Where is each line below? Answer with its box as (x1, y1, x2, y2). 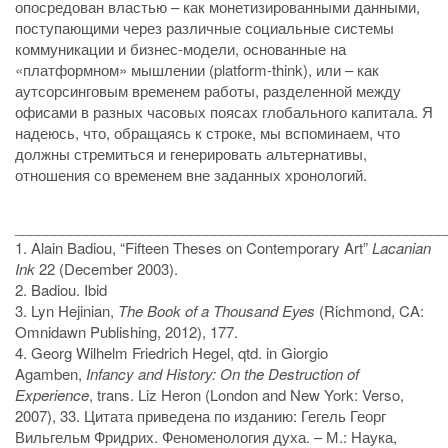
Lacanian (372, 237, 431, 259)
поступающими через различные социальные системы (15, 16, 394, 38)
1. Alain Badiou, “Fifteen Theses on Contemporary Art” (15, 237, 372, 259)
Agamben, (15, 363, 86, 385)
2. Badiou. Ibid (15, 279, 107, 301)
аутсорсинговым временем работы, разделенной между (15, 79, 401, 101)
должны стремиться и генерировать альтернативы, (15, 142, 367, 164)
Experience (15, 384, 89, 406)
